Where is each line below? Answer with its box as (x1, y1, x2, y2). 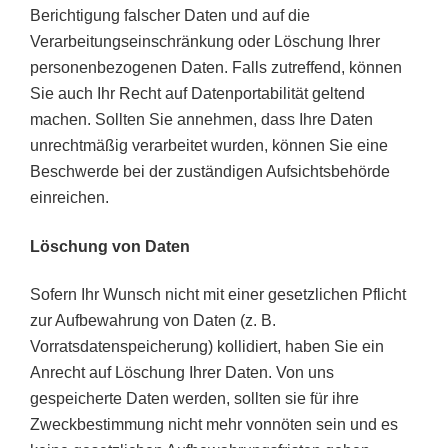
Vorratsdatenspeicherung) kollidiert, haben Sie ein (30, 338, 384, 356)
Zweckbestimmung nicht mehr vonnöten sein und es (30, 416, 398, 434)
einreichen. (30, 189, 109, 207)
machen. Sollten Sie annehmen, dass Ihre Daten (30, 111, 373, 129)
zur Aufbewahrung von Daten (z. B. (30, 312, 276, 330)
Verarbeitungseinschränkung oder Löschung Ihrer (30, 33, 380, 51)
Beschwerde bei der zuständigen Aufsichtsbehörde (30, 163, 390, 181)
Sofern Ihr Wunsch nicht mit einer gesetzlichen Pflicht (30, 286, 406, 304)
